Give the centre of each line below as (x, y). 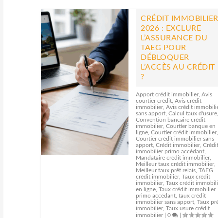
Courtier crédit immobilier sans (175, 139)
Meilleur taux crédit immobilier (175, 164)
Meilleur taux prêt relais (166, 170)
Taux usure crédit (188, 208)
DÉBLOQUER (165, 57)
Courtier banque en (191, 126)
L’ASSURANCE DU (174, 38)
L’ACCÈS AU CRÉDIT (178, 67)
